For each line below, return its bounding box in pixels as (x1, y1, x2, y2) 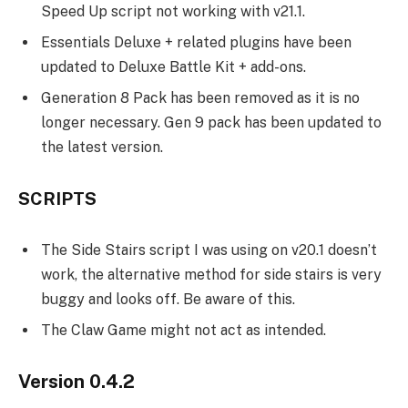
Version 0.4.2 (18, 371, 135, 393)
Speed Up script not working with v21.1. (41, 3, 305, 21)
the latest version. (41, 138, 163, 157)
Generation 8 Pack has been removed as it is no (41, 89, 360, 107)
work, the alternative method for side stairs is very (41, 265, 382, 283)
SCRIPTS (18, 188, 97, 209)
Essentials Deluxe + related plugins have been (41, 34, 352, 52)
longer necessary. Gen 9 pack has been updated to (41, 114, 382, 132)
